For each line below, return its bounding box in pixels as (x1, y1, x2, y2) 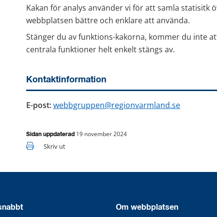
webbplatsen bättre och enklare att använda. (26, 15, 190, 26)
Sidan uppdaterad (26, 132, 76, 138)
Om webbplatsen (116, 203, 178, 212)
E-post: (26, 100, 51, 111)
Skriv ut (44, 142, 65, 151)
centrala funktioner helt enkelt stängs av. (26, 44, 175, 55)
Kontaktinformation (26, 76, 107, 85)
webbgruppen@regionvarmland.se (53, 100, 180, 111)
